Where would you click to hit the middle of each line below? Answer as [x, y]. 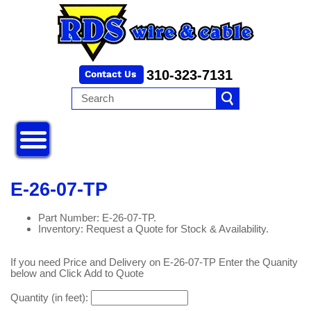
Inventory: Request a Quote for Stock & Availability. [153, 229]
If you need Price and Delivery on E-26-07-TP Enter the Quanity [154, 262]
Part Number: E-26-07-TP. [97, 218]
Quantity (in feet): [51, 298]
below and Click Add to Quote [77, 274]
